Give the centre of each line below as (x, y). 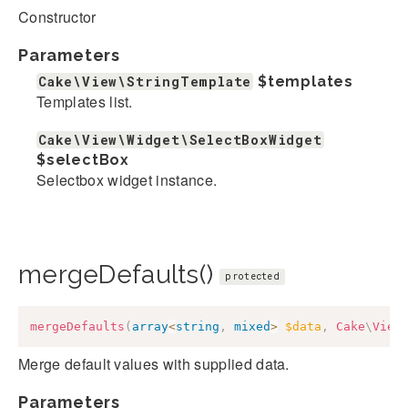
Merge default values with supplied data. (154, 364)
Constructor (57, 16)
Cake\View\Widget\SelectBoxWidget (180, 139)
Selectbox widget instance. (127, 179)
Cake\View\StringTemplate (145, 81)
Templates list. (85, 101)
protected (253, 276)
